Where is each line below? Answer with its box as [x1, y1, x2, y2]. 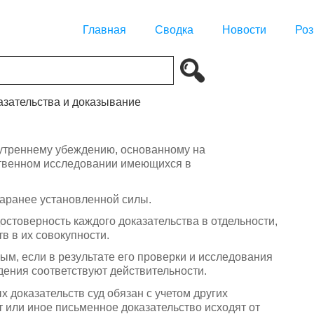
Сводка [155, 24, 193, 36]
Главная [83, 24, 126, 36]
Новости [222, 24, 266, 36]
